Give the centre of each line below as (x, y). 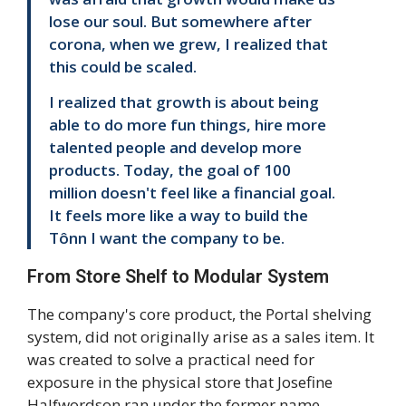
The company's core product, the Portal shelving (199, 314)
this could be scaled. (123, 66)
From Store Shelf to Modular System (178, 277)
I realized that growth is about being (184, 102)
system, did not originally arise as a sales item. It (201, 337)
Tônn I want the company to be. (167, 238)
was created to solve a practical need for (171, 360)
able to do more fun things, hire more (188, 125)
